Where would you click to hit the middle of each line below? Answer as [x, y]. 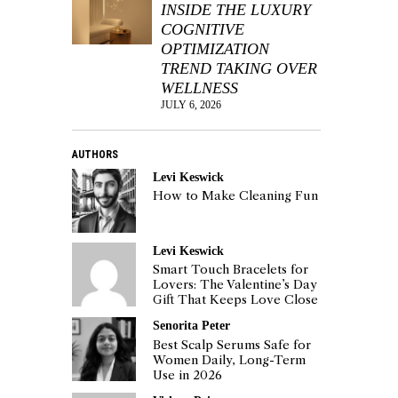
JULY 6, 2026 [191, 104]
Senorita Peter [192, 326]
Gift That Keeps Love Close [236, 300]
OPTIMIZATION [215, 48]
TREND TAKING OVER [239, 68]
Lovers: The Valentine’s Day [235, 285]
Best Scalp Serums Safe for [232, 345]
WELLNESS [199, 88]
